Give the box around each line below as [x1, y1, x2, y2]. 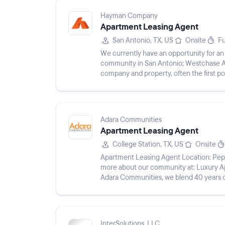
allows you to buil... [100, 79, 157, 88]
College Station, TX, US [113, 140, 183, 149]
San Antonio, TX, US [113, 36, 173, 45]
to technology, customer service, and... [100, 183, 220, 192]
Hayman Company [100, 11, 158, 21]
